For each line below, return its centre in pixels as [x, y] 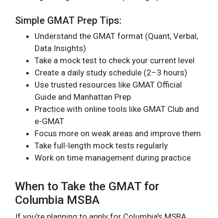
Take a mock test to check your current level [115, 60]
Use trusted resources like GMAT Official [108, 84]
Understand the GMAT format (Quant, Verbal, [116, 36]
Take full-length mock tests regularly [101, 145]
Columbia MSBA [57, 200]
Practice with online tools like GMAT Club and [117, 109]
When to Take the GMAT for [87, 186]
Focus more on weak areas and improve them [118, 133]
